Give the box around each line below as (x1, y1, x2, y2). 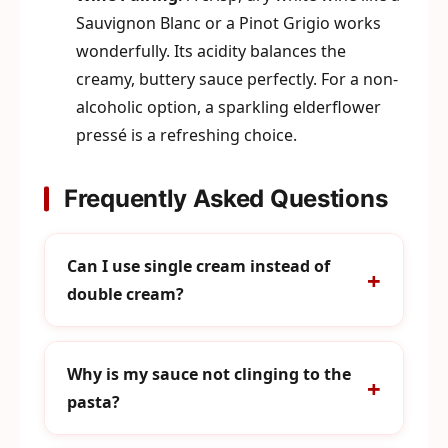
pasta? (67, 391, 120, 413)
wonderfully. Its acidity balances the (76, 40, 346, 62)
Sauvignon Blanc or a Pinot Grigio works (76, 12, 381, 34)
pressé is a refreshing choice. (76, 124, 297, 146)
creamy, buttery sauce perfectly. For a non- (76, 68, 398, 90)
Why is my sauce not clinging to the (67, 363, 351, 385)
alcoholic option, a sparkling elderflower (76, 96, 381, 118)
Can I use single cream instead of (67, 255, 330, 277)
